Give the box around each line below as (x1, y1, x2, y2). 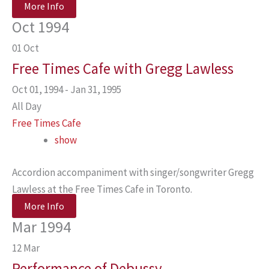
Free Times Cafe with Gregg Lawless (12, 59, 234, 78)
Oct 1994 (12, 17, 69, 37)
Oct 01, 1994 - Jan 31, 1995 (12, 83, 128, 96)
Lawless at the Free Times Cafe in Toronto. (12, 182, 192, 196)
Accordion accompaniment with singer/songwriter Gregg (12, 165, 254, 179)
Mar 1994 (12, 216, 71, 237)
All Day (12, 100, 41, 113)
